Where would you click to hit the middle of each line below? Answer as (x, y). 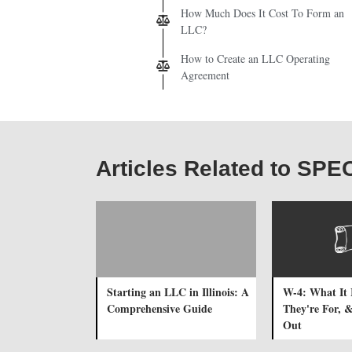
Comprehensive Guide (159, 308)
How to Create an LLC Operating (255, 58)
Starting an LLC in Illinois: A (178, 291)
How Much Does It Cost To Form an (262, 13)
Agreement (205, 75)
